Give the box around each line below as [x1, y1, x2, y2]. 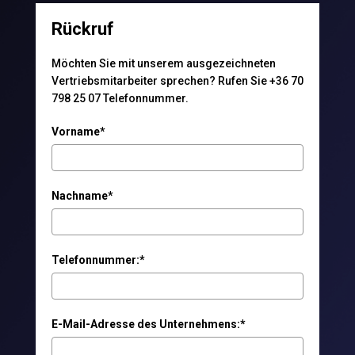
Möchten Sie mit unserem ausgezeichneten [51, 56, 276, 70]
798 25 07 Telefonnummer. [51, 91, 189, 105]
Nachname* [51, 189, 113, 202]
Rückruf [51, 18, 114, 39]
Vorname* [51, 124, 105, 138]
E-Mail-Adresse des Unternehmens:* [51, 317, 246, 330]
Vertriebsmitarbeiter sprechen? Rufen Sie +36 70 [51, 74, 303, 87]
